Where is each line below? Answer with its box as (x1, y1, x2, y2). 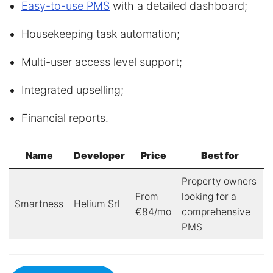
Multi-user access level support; (21, 55, 182, 68)
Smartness (14, 198, 63, 210)
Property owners (181, 175, 257, 187)
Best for (201, 150, 239, 161)
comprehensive (181, 206, 250, 218)
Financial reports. (21, 112, 108, 124)
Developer (74, 150, 125, 161)
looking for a (181, 191, 236, 202)
